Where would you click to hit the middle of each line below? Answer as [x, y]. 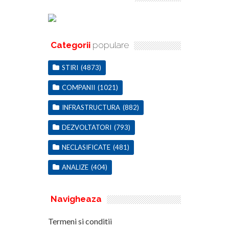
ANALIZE [75, 167]
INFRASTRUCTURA [91, 107]
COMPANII [78, 87]
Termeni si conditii [80, 221]
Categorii [71, 45]
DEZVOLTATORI [87, 127]
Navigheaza [76, 199]
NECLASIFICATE [86, 147]
